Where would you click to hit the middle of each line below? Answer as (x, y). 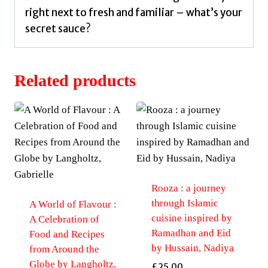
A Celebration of (64, 219)
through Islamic (185, 203)
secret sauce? (58, 28)
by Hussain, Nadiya (192, 248)
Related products (75, 80)
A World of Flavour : (73, 204)
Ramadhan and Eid (191, 233)
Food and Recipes (67, 234)
